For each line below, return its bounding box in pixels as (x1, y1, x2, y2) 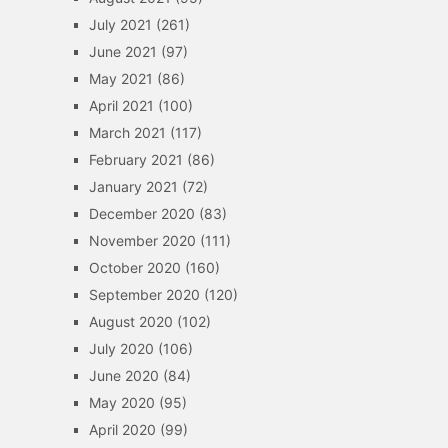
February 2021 (88, 151, 183, 168)
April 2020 (88, 421, 156, 438)
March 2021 (88, 124, 166, 141)
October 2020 (88, 259, 181, 276)
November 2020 (88, 232, 196, 249)
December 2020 (88, 205, 195, 222)
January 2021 (88, 178, 178, 195)
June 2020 (88, 367, 159, 384)
